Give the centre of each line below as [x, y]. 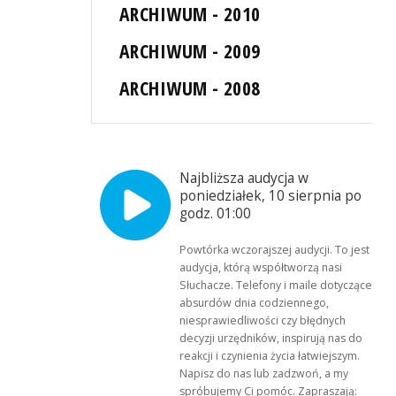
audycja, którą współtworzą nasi [261, 268]
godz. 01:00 [216, 214]
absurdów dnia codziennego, [255, 303]
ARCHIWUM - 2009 [190, 51]
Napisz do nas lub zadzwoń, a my [264, 374]
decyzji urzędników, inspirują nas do [271, 339]
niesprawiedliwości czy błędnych [263, 321]
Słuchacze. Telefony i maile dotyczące [276, 286]
